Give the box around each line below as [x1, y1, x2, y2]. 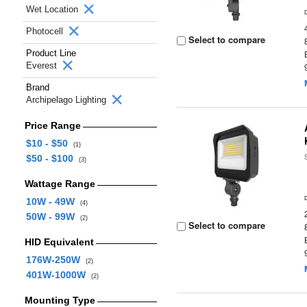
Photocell [26, 26, 66, 36]
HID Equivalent [24, 236, 94, 247]
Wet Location [26, 4, 81, 14]
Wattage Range [24, 178, 95, 189]
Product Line [26, 48, 76, 58]
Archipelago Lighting [26, 95, 109, 105]
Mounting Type [24, 295, 95, 306]
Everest [26, 60, 60, 71]
